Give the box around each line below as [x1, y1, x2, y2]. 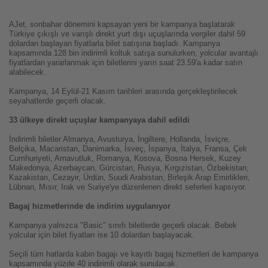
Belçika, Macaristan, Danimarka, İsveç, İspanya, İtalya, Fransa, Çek [9, 144, 247, 154]
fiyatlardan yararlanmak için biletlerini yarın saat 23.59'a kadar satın [9, 58, 242, 68]
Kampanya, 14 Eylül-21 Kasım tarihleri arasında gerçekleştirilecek [9, 87, 237, 96]
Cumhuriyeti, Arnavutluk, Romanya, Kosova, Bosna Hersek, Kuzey [9, 154, 241, 163]
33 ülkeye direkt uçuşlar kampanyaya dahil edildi [9, 115, 190, 125]
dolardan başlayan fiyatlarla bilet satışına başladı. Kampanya [9, 39, 220, 48]
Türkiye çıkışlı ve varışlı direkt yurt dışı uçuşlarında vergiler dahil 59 [9, 29, 245, 39]
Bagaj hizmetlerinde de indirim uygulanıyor [9, 202, 170, 211]
